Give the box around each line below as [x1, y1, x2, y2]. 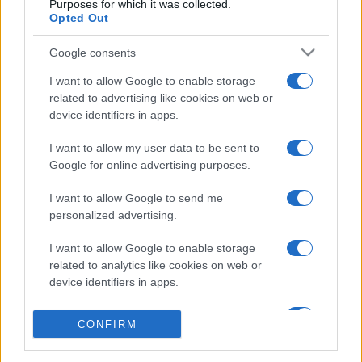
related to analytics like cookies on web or [49, 259, 262, 272]
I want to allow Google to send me [49, 192, 223, 205]
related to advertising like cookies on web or [49, 91, 273, 105]
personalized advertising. [49, 208, 177, 222]
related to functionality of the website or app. [49, 326, 276, 339]
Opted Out [49, 11, 109, 25]
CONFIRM [77, 318, 137, 330]
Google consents [49, 45, 136, 59]
